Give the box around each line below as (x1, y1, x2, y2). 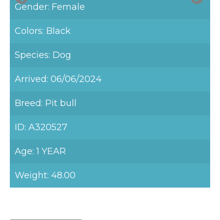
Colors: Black (15, 26, 71, 36)
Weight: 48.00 (15, 170, 76, 181)
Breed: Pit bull (15, 98, 77, 109)
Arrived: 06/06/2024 (15, 74, 102, 84)
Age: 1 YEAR (15, 146, 66, 157)
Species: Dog (15, 50, 71, 60)
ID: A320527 (15, 122, 67, 133)
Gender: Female (15, 1, 85, 12)
